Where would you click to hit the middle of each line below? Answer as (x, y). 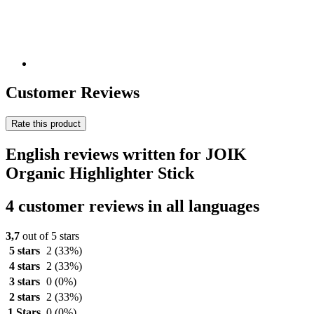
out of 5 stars (49, 236)
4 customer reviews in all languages (132, 206)
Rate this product (46, 124)
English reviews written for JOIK (126, 155)
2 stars (24, 297)
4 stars (24, 266)
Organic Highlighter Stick (100, 173)
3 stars (24, 282)
